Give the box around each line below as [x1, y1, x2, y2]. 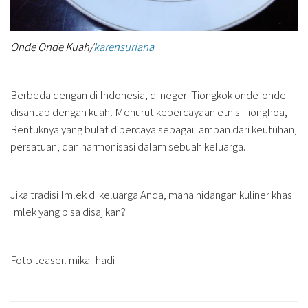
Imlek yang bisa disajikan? [10, 203, 126, 219]
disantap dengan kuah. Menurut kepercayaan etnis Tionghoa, [10, 104, 287, 119]
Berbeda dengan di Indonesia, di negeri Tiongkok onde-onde [10, 87, 286, 102]
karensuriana [93, 38, 154, 54]
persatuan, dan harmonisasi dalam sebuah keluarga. [10, 138, 246, 153]
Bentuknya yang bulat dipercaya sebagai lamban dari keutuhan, [10, 121, 297, 136]
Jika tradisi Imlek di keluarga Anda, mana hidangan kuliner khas [10, 186, 292, 201]
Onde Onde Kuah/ [10, 38, 93, 54]
